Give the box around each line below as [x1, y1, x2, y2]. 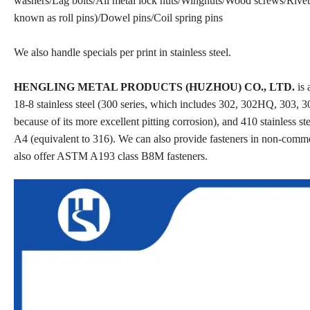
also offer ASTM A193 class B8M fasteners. [14, 149, 210, 162]
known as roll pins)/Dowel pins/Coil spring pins [14, 11, 223, 24]
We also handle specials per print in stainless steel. [14, 46, 234, 58]
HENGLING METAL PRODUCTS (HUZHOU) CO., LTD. [14, 80, 295, 93]
